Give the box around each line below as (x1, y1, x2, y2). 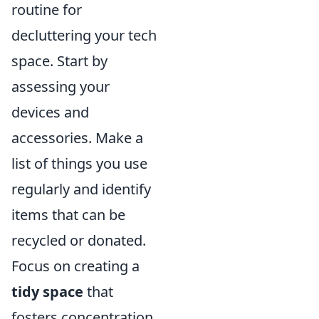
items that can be (11, 205, 125, 225)
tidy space (11, 282, 83, 302)
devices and (11, 103, 89, 122)
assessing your (11, 77, 110, 97)
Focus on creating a (11, 256, 140, 276)
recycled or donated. (11, 231, 146, 251)
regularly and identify (11, 179, 151, 199)
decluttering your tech (11, 26, 157, 46)
